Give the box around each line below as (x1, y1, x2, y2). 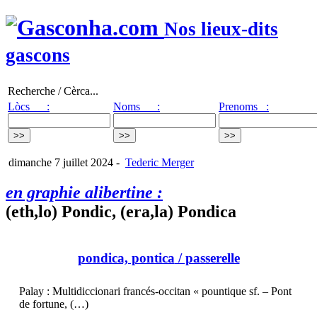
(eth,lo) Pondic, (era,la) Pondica (6, 202, 236, 221)
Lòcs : (8, 100, 50, 113)
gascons (6, 45, 70, 67)
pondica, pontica (77, 250, 175, 266)
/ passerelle (174, 250, 240, 266)
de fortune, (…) (19, 298, 88, 311)
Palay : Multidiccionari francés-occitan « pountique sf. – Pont (19, 285, 292, 298)
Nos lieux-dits (164, 18, 278, 40)
